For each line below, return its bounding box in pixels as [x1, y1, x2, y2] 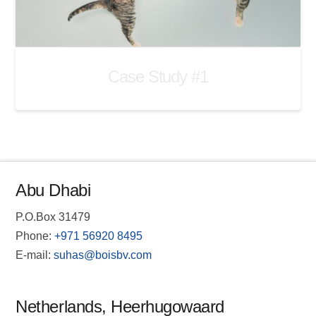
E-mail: [16, 249, 54, 262]
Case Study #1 [107, 67, 209, 87]
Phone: [16, 230, 52, 243]
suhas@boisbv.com [54, 249, 152, 262]
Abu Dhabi [16, 181, 91, 200]
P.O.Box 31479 [16, 211, 91, 224]
